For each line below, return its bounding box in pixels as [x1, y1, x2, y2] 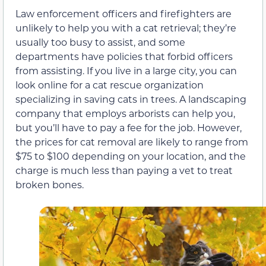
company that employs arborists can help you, [15, 107, 235, 120]
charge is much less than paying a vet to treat [15, 164, 233, 177]
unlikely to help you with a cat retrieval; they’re [15, 21, 236, 34]
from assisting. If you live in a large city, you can [15, 64, 237, 77]
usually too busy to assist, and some [15, 36, 185, 49]
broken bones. [15, 178, 84, 191]
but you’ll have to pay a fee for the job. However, [15, 121, 242, 134]
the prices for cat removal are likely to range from [15, 135, 248, 148]
